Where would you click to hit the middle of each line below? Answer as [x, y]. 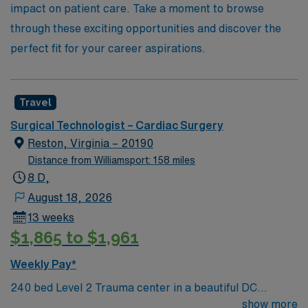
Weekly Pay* [43, 264]
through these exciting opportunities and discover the [146, 28]
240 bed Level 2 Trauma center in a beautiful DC [134, 287]
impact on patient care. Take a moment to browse [137, 8]
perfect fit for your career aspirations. [108, 48]
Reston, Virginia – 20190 [91, 143]
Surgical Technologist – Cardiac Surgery [117, 125]
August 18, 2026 [70, 197]
